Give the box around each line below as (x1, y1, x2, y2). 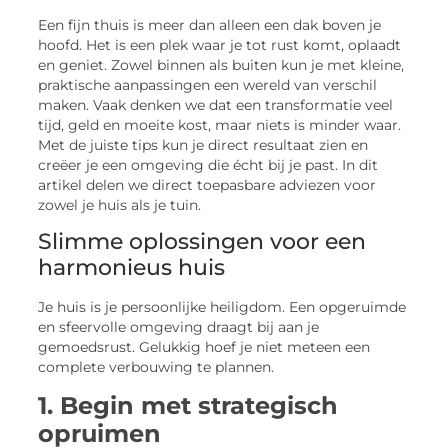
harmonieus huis (38, 254, 226, 282)
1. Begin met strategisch (38, 390, 339, 420)
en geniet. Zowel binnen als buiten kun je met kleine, (38, 56, 405, 73)
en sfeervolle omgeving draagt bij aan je (38, 319, 320, 336)
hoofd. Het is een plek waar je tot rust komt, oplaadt (38, 36, 402, 53)
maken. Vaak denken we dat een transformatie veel (38, 96, 394, 113)
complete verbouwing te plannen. (38, 359, 275, 376)
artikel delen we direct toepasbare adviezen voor (38, 176, 377, 193)
